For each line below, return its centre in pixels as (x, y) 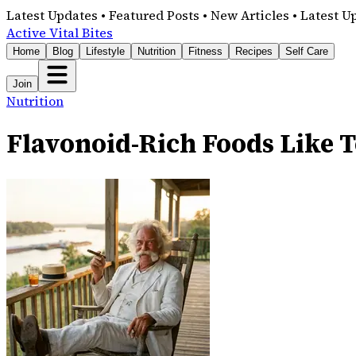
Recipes (254, 51)
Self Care (307, 51)
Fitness (205, 51)
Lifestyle (105, 51)
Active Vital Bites (60, 33)
